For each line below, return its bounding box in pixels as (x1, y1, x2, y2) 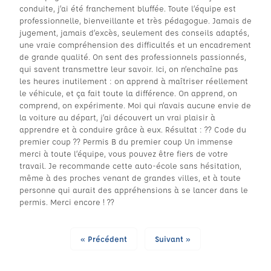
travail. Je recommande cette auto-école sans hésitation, (19, 160, 241, 171)
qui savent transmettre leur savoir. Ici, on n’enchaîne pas (19, 64, 238, 74)
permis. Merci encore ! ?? (19, 197, 114, 207)
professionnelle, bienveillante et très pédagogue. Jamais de (19, 15, 252, 25)
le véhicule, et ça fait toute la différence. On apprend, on (19, 88, 237, 98)
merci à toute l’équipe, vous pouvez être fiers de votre (19, 148, 228, 158)
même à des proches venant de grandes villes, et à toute (19, 172, 241, 183)
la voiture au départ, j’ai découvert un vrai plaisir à (19, 112, 215, 122)
